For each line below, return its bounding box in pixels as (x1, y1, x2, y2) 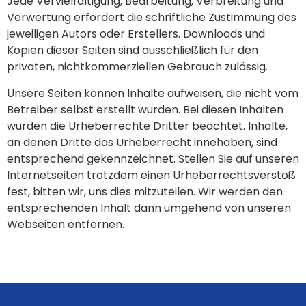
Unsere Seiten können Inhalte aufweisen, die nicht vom (7, 85, 298, 101)
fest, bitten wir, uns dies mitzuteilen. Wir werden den (7, 183, 283, 199)
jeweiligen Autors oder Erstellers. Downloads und (7, 26, 265, 42)
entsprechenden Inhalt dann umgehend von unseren (7, 199, 291, 216)
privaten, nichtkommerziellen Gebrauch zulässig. (7, 59, 273, 75)
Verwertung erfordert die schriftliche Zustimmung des (7, 10, 296, 26)
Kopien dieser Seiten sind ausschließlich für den (7, 42, 258, 59)
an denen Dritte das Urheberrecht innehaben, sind (7, 134, 277, 150)
